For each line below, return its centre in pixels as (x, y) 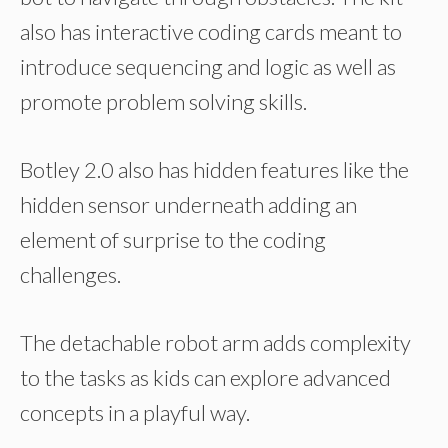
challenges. (70, 274)
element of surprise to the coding (173, 239)
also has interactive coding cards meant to (211, 31)
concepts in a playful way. (135, 412)
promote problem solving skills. (163, 101)
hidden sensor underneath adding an (188, 204)
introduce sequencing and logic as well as (208, 66)
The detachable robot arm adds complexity (215, 342)
